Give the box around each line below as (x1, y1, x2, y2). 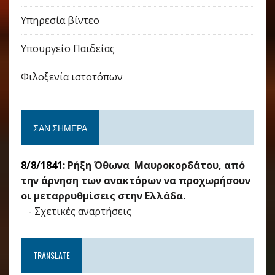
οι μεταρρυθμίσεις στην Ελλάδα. (20, 189, 185, 203)
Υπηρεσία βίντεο (20, 14, 99, 28)
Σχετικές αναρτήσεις (34, 204, 131, 219)
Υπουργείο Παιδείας (20, 42, 115, 56)
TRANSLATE (33, 249, 70, 262)
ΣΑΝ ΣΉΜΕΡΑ (33, 121, 87, 134)
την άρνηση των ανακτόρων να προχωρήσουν (20, 174, 250, 188)
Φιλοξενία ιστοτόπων (20, 70, 123, 84)
